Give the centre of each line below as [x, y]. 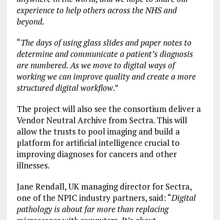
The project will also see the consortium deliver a [109, 109]
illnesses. [33, 165]
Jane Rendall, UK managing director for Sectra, [104, 186]
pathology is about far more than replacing [92, 209]
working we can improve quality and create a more [106, 76]
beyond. [30, 21]
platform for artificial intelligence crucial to [98, 143]
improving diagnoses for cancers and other [96, 154]
